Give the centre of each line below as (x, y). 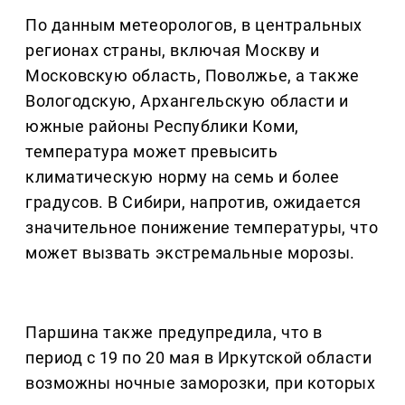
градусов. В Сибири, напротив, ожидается (193, 202)
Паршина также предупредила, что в (174, 333)
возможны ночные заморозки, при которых (201, 383)
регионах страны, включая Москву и (173, 51)
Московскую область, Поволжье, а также (193, 76)
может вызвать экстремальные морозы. (190, 253)
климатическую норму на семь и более (183, 177)
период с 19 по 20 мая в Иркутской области (199, 358)
